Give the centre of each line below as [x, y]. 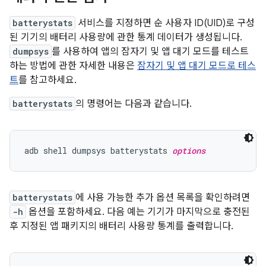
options [189, 151]
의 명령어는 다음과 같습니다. [134, 104]
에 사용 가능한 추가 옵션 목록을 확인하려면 [163, 198]
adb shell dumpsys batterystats [98, 151]
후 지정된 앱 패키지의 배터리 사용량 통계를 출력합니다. [121, 226]
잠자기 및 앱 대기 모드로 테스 [197, 66]
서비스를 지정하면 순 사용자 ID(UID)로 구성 [165, 23]
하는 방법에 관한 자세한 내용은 [73, 66]
